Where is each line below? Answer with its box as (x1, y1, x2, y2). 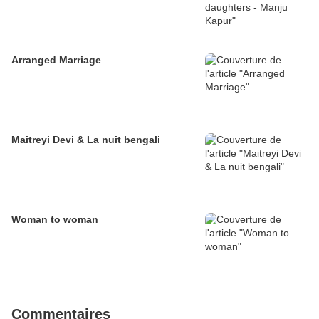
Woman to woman (11, 214, 98, 226)
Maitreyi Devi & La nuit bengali (11, 134, 160, 146)
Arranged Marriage (11, 54, 101, 66)
